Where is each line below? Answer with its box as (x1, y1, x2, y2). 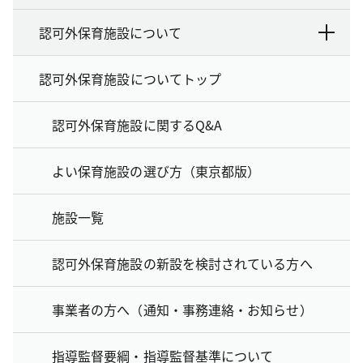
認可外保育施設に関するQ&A (52, 114, 223, 135)
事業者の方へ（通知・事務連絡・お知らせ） (52, 299, 313, 319)
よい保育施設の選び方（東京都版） (52, 160, 261, 181)
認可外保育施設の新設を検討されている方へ (52, 253, 313, 273)
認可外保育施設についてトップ (39, 68, 222, 88)
